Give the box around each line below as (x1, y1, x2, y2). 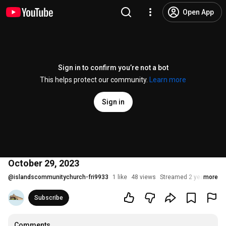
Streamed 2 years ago (160, 174, 221, 181)
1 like (112, 174, 127, 181)
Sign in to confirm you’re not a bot (58, 64, 168, 72)
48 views (131, 174, 156, 181)
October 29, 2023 (8, 158, 79, 168)
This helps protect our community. (40, 76, 149, 84)
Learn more (149, 76, 186, 84)
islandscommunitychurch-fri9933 (14, 174, 108, 181)
